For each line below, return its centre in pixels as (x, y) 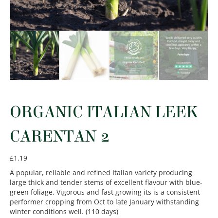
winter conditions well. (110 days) (64, 212)
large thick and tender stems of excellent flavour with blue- (106, 182)
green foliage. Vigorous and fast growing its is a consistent (105, 192)
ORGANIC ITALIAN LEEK (104, 112)
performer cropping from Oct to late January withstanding (104, 202)
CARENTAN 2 (60, 136)
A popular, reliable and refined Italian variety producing (101, 173)
